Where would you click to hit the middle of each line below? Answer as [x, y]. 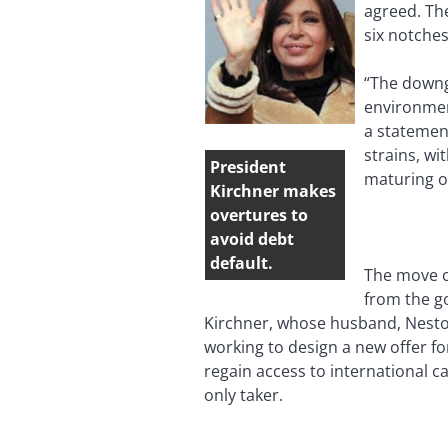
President [248, 166]
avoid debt [252, 238]
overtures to [259, 214]
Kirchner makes [273, 190]
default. [241, 262]
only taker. [243, 394]
